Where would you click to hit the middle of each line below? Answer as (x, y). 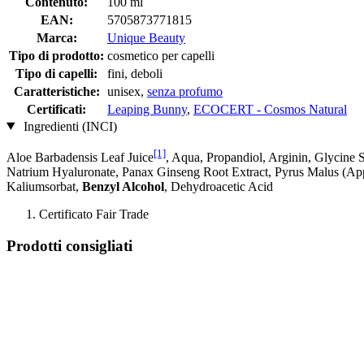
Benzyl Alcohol (123, 186)
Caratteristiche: (56, 91)
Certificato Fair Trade (94, 214)
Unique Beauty (146, 37)
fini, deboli (135, 73)
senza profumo (185, 91)
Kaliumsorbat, (44, 186)
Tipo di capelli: (56, 73)
